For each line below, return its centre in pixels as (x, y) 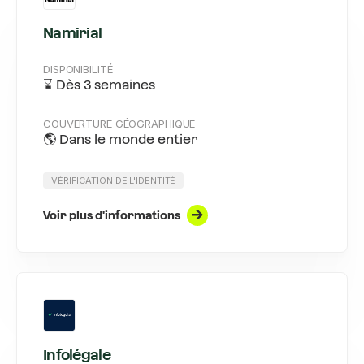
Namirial (73, 33)
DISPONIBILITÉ (78, 69)
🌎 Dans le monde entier (121, 139)
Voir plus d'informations (112, 215)
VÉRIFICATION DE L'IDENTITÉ (113, 180)
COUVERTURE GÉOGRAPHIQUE (119, 123)
